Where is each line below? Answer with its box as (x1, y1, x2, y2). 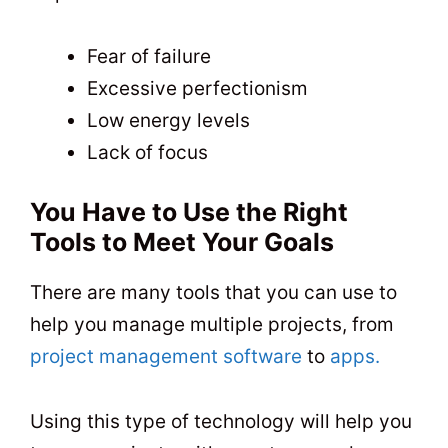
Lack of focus (87, 140, 208, 164)
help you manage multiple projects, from (30, 313, 394, 337)
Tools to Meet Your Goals (30, 227, 334, 258)
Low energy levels (87, 108, 250, 132)
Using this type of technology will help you (30, 409, 412, 433)
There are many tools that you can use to (30, 281, 397, 305)
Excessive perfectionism (87, 76, 308, 100)
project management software (30, 345, 302, 369)
